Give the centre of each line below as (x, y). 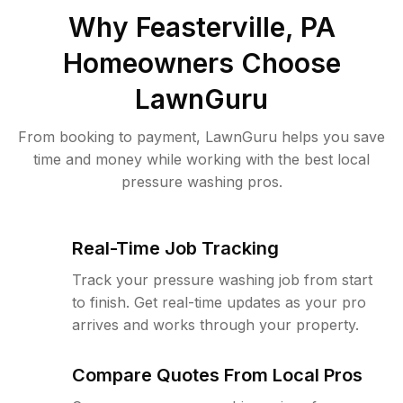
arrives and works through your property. (215, 325)
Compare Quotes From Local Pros (217, 375)
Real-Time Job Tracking (175, 248)
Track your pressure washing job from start (222, 280)
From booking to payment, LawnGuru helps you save (201, 137)
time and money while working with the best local (201, 159)
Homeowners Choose (201, 63)
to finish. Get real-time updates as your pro (219, 302)
